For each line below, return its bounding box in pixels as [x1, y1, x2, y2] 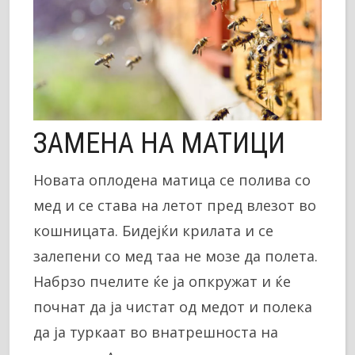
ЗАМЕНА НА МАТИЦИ [33, 126, 285, 160]
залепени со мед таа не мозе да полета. [33, 246, 318, 265]
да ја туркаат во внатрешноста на [33, 322, 278, 342]
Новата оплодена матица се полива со [33, 170, 311, 189]
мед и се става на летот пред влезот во [33, 195, 316, 215]
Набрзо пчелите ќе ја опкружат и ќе [33, 271, 291, 291]
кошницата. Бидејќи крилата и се [33, 220, 273, 240]
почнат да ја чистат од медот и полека [33, 296, 312, 316]
